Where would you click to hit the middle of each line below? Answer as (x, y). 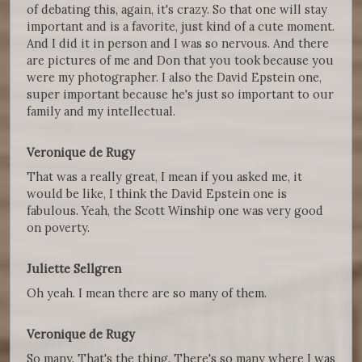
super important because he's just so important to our (180, 95)
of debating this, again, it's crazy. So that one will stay (177, 10)
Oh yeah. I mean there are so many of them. (147, 293)
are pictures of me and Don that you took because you (180, 61)
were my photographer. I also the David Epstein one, (174, 78)
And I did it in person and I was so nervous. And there (178, 44)
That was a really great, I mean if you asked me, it (164, 177)
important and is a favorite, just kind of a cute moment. (181, 27)
